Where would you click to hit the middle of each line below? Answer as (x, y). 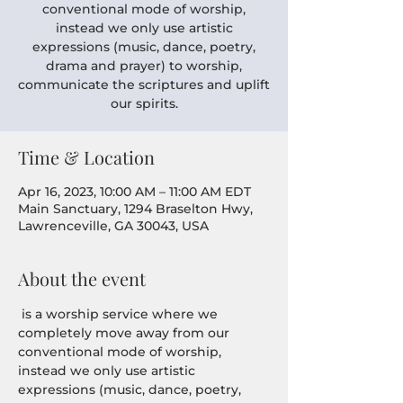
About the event (82, 278)
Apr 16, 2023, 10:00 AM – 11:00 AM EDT (134, 192)
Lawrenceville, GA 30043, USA (113, 226)
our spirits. (144, 103)
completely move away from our (125, 333)
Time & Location (86, 157)
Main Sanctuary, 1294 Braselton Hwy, (135, 209)
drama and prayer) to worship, (144, 66)
